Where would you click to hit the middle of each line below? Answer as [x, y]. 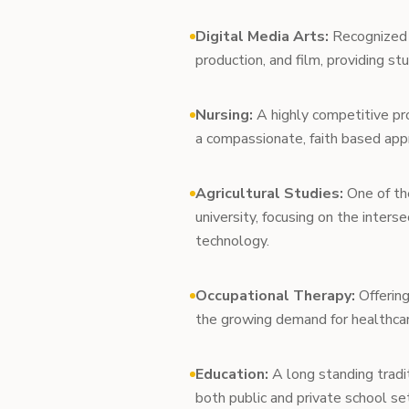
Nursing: [224, 115]
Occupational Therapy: [275, 296]
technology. [232, 241]
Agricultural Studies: [269, 194]
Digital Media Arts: [262, 37]
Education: [232, 374]
